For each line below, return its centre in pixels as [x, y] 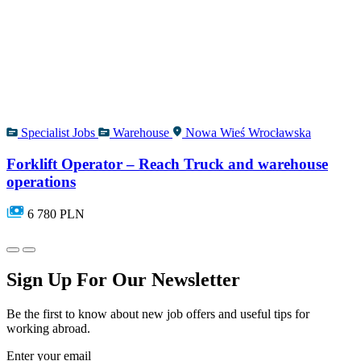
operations [41, 181]
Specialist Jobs [58, 133]
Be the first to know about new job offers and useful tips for [158, 314]
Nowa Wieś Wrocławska [248, 133]
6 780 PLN [56, 214]
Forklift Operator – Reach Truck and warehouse [167, 164]
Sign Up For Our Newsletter [123, 280]
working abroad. [48, 329]
